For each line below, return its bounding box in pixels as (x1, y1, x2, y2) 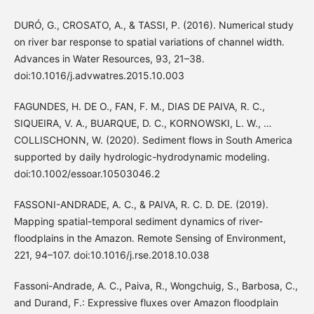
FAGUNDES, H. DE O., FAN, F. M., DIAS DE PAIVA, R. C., (13, 100, 265, 112)
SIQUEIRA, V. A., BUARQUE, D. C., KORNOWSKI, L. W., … (13, 116, 272, 129)
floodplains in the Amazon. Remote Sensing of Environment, (13, 231, 286, 244)
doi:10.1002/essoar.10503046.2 (13, 167, 160, 179)
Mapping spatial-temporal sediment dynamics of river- (13, 214, 263, 227)
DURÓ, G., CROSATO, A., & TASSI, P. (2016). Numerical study (13, 18, 294, 31)
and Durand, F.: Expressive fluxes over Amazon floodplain (13, 296, 278, 308)
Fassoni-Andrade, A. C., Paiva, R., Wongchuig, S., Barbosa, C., (13, 279, 298, 292)
